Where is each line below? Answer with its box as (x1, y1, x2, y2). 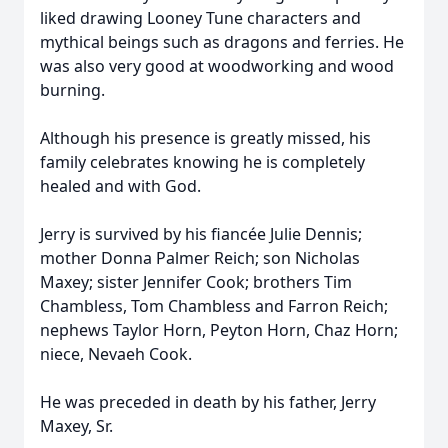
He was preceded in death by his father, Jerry (40, 391, 376, 413)
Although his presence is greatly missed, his (40, 127, 371, 149)
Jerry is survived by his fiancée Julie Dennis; (40, 223, 362, 245)
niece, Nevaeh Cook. (40, 343, 192, 365)
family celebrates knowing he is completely (40, 151, 365, 173)
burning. (40, 79, 105, 101)
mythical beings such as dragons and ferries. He (40, 31, 404, 53)
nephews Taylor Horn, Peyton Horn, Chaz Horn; (40, 319, 398, 341)
